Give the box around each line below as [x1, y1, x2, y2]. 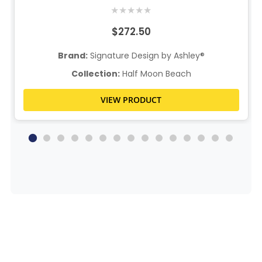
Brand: [57, 50, 88, 62]
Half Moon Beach [119, 68, 191, 80]
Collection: [71, 68, 120, 80]
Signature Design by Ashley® [87, 50, 205, 62]
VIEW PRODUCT [101, 94, 162, 106]
